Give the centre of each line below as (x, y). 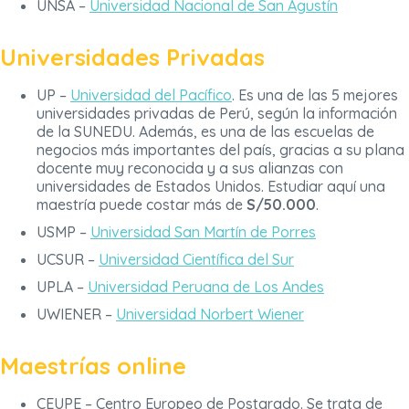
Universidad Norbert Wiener (210, 314)
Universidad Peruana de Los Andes (206, 286)
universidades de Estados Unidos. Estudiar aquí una (211, 186)
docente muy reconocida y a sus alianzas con (190, 168)
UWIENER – (76, 314)
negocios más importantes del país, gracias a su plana (220, 149)
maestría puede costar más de (142, 204)
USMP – (63, 231)
